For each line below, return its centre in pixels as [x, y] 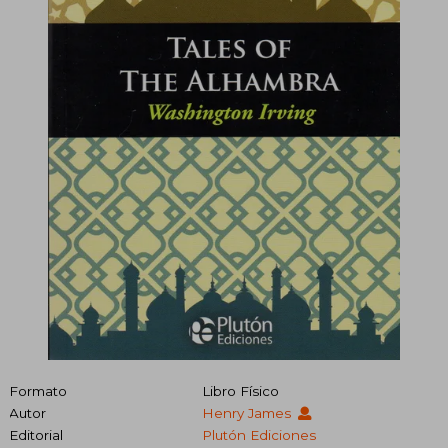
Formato [38, 390]
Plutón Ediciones [258, 434]
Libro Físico [240, 390]
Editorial [36, 434]
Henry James [248, 412]
